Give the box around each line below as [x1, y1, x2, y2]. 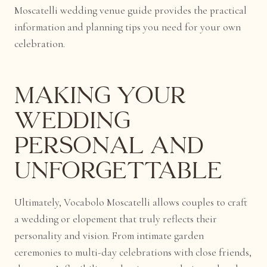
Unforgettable [14, 156, 223, 187]
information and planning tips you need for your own [14, 20, 241, 33]
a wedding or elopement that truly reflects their [14, 212, 218, 225]
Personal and [14, 131, 204, 162]
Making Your [14, 80, 187, 111]
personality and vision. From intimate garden [14, 229, 204, 242]
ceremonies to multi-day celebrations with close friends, [14, 246, 252, 259]
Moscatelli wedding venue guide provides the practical [14, 4, 247, 17]
